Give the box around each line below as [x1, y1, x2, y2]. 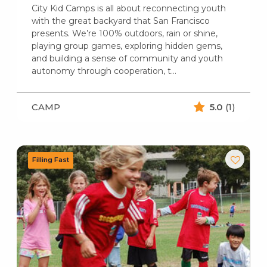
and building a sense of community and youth [31, 52, 223, 64]
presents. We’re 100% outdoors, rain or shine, [31, 27, 218, 39]
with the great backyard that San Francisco [31, 15, 210, 26]
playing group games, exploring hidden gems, [31, 40, 222, 51]
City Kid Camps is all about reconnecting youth [31, 2, 226, 14]
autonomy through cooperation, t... [31, 65, 176, 76]
